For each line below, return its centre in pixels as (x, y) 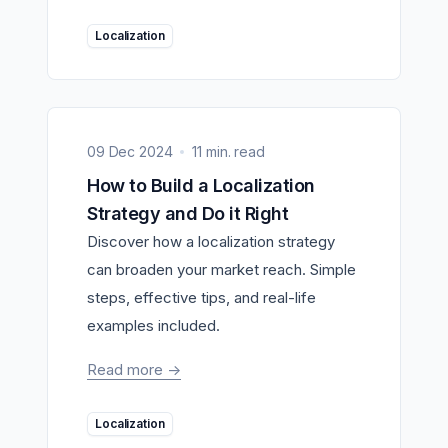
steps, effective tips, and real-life (201, 297)
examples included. (153, 325)
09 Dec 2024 (130, 151)
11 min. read (228, 151)
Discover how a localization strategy (211, 241)
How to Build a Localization (93, 185)
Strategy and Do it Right (187, 213)
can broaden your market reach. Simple (221, 269)
